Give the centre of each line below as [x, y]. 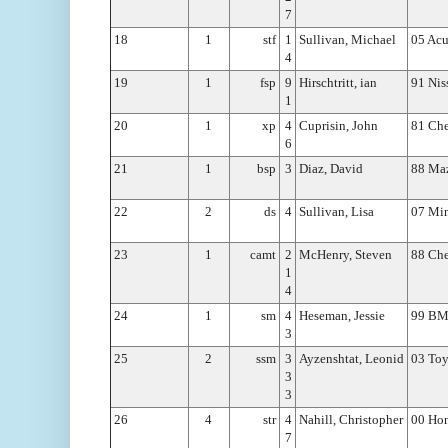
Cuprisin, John [338, 125]
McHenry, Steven [345, 254]
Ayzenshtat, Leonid [351, 358]
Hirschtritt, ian [338, 82]
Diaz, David [331, 168]
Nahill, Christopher [351, 419]
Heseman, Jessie [342, 315]
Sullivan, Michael [347, 39]
